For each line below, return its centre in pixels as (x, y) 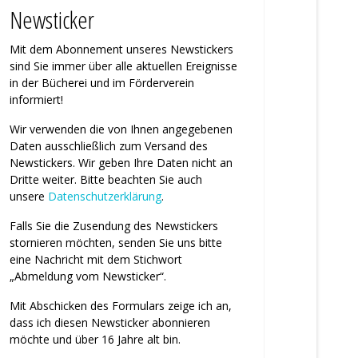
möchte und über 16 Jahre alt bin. (95, 340)
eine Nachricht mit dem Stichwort (96, 260)
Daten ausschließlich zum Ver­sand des (109, 146)
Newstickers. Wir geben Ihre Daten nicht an (121, 163)
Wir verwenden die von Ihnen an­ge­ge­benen (121, 129)
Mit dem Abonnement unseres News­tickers (121, 50)
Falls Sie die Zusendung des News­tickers (114, 226)
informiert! (36, 100)
